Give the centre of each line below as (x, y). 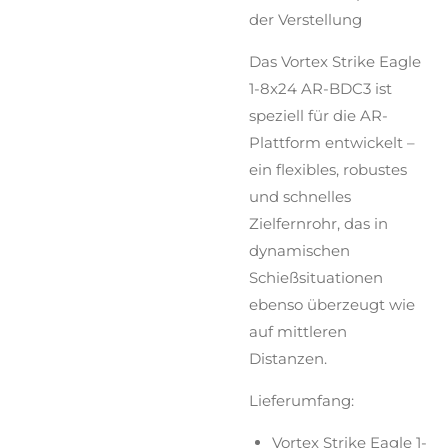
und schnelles (300, 197)
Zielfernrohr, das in (318, 224)
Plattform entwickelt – (332, 143)
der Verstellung (305, 20)
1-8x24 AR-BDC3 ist (320, 89)
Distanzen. (288, 359)
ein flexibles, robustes (328, 170)
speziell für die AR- (318, 116)
